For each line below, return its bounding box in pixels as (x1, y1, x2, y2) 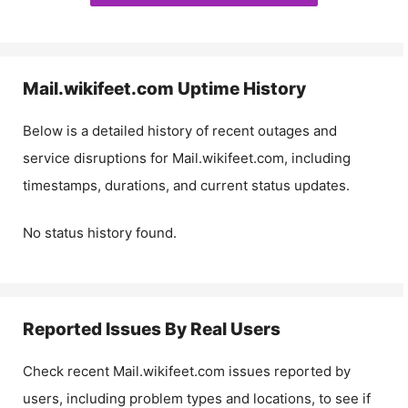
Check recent (23, 362, 113, 380)
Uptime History (174, 77, 306, 99)
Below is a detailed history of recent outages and (23, 121, 337, 139)
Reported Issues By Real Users (23, 319, 280, 340)
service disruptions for (23, 148, 172, 167)
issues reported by (225, 362, 351, 380)
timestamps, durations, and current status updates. (23, 176, 350, 194)
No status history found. (23, 224, 177, 241)
